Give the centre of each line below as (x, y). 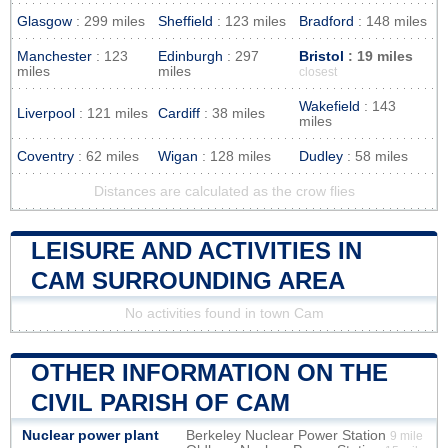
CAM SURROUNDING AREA (188, 280)
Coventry (45, 156)
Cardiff (179, 113)
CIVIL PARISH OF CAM (160, 402)
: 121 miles (111, 113)
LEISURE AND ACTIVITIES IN (196, 250)
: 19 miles (378, 56)
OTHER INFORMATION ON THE (209, 372)
